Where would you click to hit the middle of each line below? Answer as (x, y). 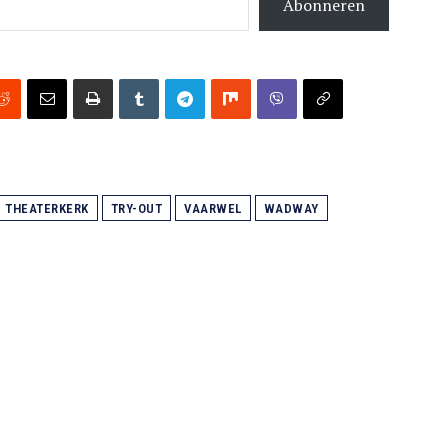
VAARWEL (213, 209)
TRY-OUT (136, 209)
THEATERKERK (47, 209)
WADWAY (291, 209)
